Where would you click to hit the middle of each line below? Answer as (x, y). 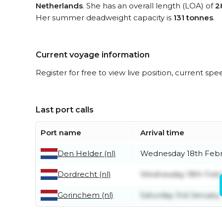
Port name (61, 133)
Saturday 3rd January (180, 195)
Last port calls (65, 110)
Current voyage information (93, 55)
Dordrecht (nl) (84, 174)
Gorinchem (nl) (85, 195)
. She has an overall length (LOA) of (149, 6)
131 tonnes (193, 18)
